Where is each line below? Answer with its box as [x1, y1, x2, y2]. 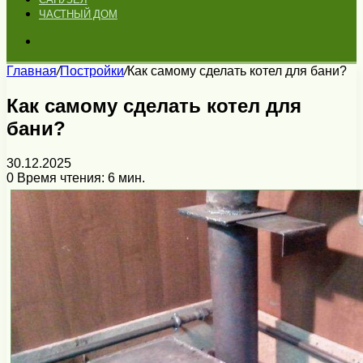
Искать [38, 33, 79, 47]
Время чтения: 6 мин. [14, 170, 145, 185]
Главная [6, 64, 57, 78]
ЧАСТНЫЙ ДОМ [39, 8, 117, 20]
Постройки [60, 64, 124, 78]
